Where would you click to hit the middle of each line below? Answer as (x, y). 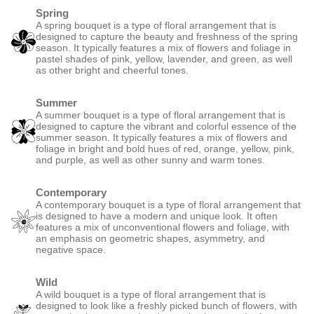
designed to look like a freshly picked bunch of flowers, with (166, 306)
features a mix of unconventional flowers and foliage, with (163, 227)
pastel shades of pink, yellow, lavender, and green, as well (164, 59)
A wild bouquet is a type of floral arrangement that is (151, 294)
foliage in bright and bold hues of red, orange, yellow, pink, (165, 149)
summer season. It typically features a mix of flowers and (162, 137)
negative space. (71, 250)
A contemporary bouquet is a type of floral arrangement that (168, 205)
